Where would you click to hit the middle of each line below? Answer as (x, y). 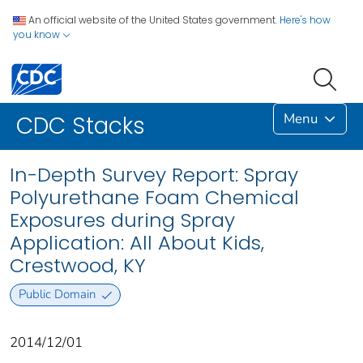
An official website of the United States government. (153, 20)
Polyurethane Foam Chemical (154, 198)
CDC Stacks (81, 126)
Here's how (305, 20)
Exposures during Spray (122, 220)
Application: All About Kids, (137, 243)
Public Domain (57, 295)
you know (38, 34)
